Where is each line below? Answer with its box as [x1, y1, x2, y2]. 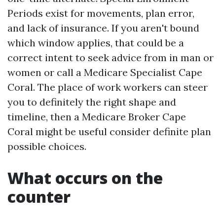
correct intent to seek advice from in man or [7, 51, 214, 64]
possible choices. [7, 140, 86, 152]
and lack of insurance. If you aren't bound [7, 22, 199, 34]
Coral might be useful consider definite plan [7, 125, 211, 138]
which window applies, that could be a [7, 37, 184, 49]
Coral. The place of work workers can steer [7, 81, 208, 93]
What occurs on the [7, 167, 163, 188]
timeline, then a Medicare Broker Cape [7, 110, 186, 123]
